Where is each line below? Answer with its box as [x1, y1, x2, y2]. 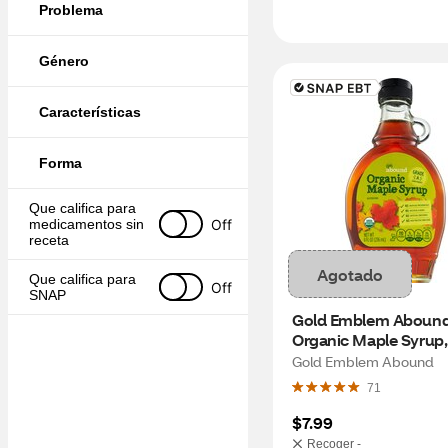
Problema [39, 2, 103, 18]
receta [29, 232, 69, 248]
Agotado [317, 263, 383, 285]
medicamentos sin [29, 216, 144, 232]
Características [39, 104, 141, 120]
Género [39, 53, 89, 69]
